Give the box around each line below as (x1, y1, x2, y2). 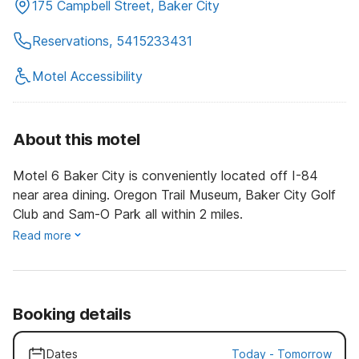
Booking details (13, 304, 131, 324)
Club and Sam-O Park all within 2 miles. (13, 205, 243, 222)
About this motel (13, 129, 141, 149)
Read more (13, 228, 71, 242)
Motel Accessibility (32, 67, 143, 84)
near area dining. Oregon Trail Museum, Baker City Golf (13, 186, 336, 203)
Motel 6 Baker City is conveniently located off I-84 (13, 167, 318, 184)
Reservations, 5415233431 (32, 32, 192, 49)
